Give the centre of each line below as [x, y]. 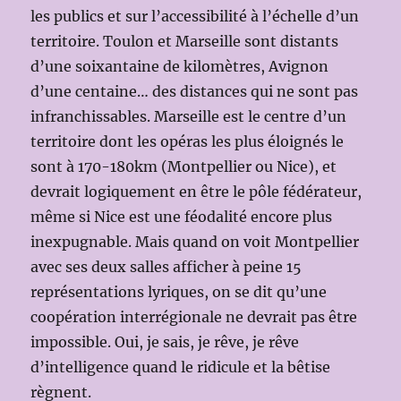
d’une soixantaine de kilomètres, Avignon [180, 66]
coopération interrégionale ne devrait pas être [194, 316]
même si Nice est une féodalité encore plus [182, 216]
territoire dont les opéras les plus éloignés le [188, 141]
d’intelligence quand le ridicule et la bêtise [181, 367]
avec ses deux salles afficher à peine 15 [166, 266]
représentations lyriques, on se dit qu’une [179, 291]
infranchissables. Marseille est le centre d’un [189, 116]
